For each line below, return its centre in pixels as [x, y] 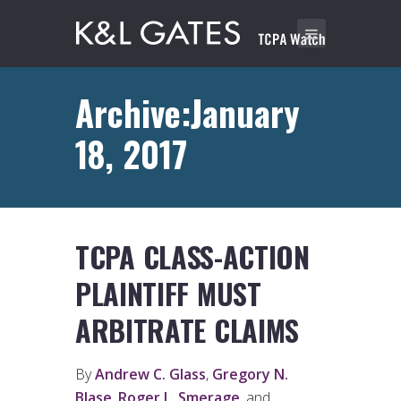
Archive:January [188, 112]
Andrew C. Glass [150, 375]
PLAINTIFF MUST [168, 294]
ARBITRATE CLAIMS [188, 330]
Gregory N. [250, 375]
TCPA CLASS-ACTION [192, 257]
